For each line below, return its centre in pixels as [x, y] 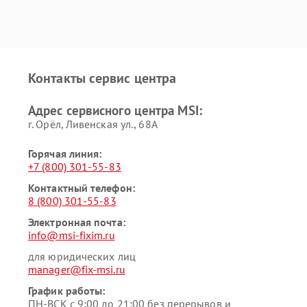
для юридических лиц [82, 256]
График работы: [67, 291]
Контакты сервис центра [102, 78]
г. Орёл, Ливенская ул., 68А [93, 124]
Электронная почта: [77, 222]
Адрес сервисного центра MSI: [115, 110]
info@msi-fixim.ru [72, 235]
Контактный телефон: [82, 188]
